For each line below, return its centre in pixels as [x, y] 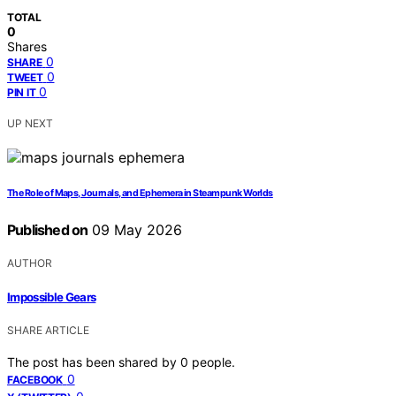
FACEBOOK [35, 379]
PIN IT [22, 93]
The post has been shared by [94, 362]
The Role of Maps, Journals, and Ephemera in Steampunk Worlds [140, 194]
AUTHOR [30, 263]
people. [213, 362]
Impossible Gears [52, 297]
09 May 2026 [135, 230]
